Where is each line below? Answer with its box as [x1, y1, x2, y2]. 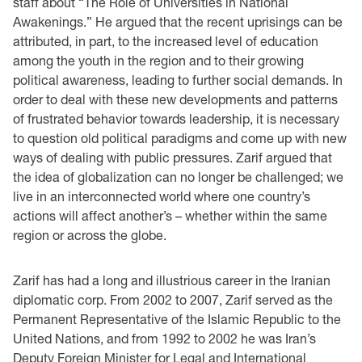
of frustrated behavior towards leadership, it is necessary [13, 110, 339, 126]
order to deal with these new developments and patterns [13, 90, 338, 107]
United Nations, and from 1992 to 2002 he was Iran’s [13, 330, 316, 346]
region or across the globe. [13, 226, 166, 242]
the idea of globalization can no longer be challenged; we [13, 168, 343, 184]
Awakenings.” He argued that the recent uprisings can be [13, 13, 343, 29]
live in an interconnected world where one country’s [13, 187, 310, 204]
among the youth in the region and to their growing [13, 52, 304, 68]
